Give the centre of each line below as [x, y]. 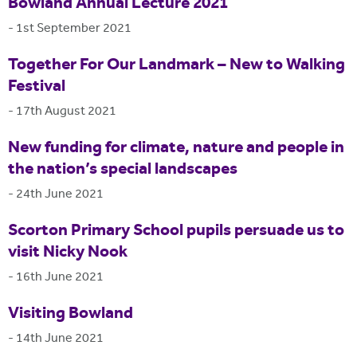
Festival [37, 87]
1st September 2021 [74, 29]
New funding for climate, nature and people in [176, 149]
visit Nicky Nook [68, 253]
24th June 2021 [60, 194]
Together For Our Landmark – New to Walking [177, 66]
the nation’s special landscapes [123, 170]
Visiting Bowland [71, 314]
